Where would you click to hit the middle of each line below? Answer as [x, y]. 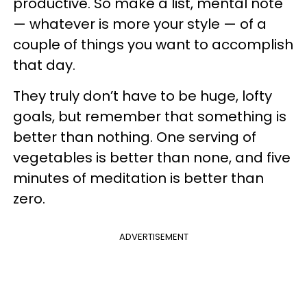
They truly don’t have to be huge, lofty [143, 96]
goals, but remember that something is [150, 116]
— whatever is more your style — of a [140, 24]
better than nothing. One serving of [135, 137]
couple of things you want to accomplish [153, 45]
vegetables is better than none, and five [152, 158]
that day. [44, 65]
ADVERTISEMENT [153, 237]
